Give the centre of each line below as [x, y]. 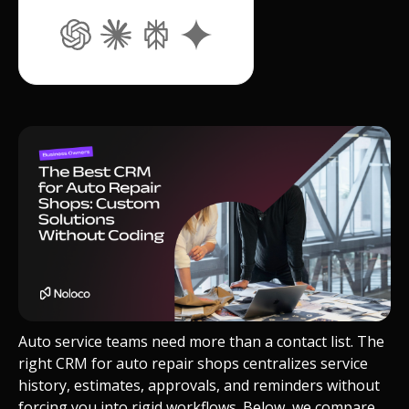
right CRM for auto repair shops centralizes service [193, 363]
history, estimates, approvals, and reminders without [199, 385]
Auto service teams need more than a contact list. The [201, 341]
